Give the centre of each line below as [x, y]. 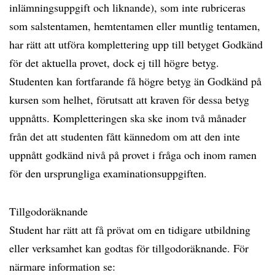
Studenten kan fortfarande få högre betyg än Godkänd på [135, 81]
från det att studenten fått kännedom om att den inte [125, 136]
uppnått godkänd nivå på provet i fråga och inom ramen [133, 155]
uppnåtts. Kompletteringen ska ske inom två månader [128, 118]
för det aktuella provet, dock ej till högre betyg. [114, 63]
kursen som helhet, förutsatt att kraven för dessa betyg [129, 99]
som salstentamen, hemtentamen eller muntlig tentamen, [135, 26]
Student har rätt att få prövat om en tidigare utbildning [130, 230]
